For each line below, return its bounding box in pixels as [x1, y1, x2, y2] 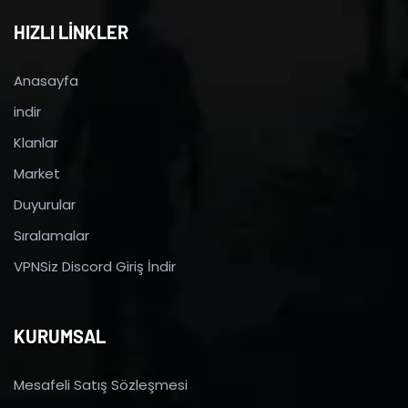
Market [14, 163, 60, 183]
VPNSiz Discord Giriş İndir [14, 256, 176, 276]
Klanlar [14, 132, 58, 152]
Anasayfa [14, 70, 78, 90]
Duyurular [14, 194, 76, 214]
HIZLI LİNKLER [14, 20, 128, 43]
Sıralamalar [14, 225, 89, 245]
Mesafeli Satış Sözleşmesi [14, 374, 188, 394]
